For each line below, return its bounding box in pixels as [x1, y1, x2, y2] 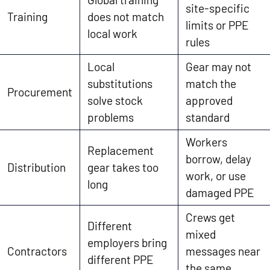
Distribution [7, 160, 66, 174]
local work [87, 26, 137, 40]
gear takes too [87, 160, 159, 174]
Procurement [7, 84, 72, 99]
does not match [87, 9, 164, 24]
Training [7, 9, 48, 24]
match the [186, 76, 236, 90]
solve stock [87, 93, 143, 107]
